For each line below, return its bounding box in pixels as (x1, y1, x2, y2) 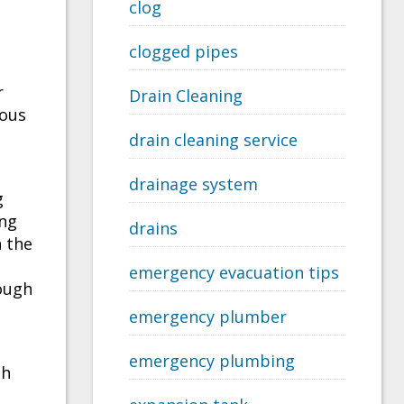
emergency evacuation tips (129, 262, 339, 284)
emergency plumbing (129, 350, 295, 372)
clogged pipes (129, 41, 238, 63)
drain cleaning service (129, 129, 298, 151)
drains (129, 217, 178, 240)
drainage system (129, 173, 258, 196)
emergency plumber (129, 306, 287, 328)
